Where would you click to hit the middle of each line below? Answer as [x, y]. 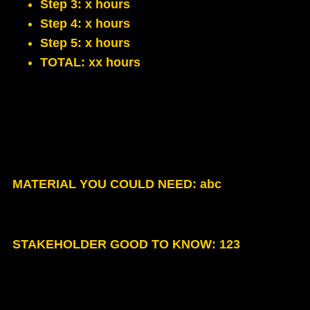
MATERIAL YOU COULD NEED [102, 184]
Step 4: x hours [85, 24]
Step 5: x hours [85, 43]
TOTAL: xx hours [92, 63]
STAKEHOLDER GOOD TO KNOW [112, 245]
